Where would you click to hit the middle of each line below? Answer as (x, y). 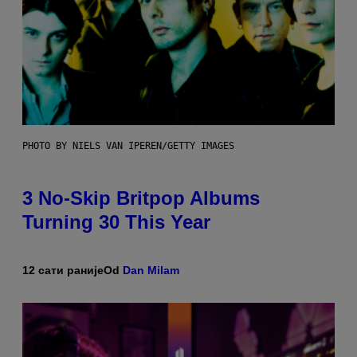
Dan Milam (151, 271)
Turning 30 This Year (116, 222)
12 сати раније (63, 271)
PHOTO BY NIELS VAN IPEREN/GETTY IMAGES (128, 146)
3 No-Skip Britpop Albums (141, 198)
